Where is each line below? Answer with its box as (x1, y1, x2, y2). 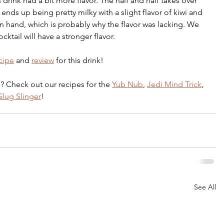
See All (194, 182, 216, 191)
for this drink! (54, 55, 103, 65)
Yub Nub (112, 79, 143, 89)
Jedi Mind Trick (147, 79, 201, 89)
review (31, 55, 54, 65)
